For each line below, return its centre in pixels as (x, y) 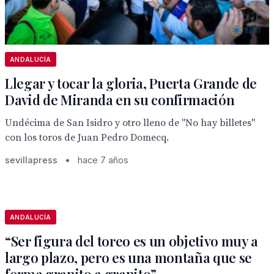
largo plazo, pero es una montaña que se (129, 257)
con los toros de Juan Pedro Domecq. (87, 138)
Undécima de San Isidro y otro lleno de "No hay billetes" (130, 123)
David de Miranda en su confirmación (120, 100)
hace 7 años (103, 160)
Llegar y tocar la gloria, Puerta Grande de (131, 83)
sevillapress (31, 160)
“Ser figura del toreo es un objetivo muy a (132, 241)
